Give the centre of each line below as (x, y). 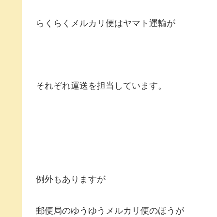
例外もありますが (71, 179)
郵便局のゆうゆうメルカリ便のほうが (110, 210)
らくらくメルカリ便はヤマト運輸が (106, 23)
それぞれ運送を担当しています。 (101, 86)
